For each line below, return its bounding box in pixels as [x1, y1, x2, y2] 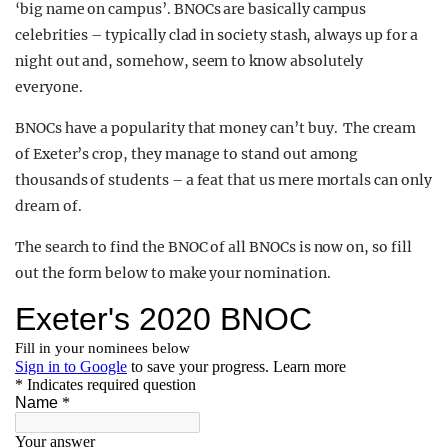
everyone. [15, 78, 83, 96]
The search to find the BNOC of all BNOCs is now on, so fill [15, 238, 412, 256]
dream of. [15, 197, 82, 215]
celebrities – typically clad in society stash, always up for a [15, 26, 418, 44]
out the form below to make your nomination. [15, 264, 331, 282]
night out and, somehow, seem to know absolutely [15, 52, 364, 70]
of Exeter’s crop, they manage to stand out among [15, 145, 359, 163]
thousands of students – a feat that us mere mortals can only [15, 171, 432, 189]
